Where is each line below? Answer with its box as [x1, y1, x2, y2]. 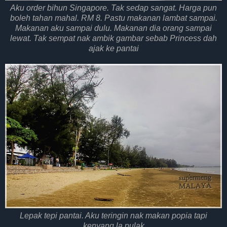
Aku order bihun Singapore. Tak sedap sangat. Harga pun [10, 3, 217, 12]
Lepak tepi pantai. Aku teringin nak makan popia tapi [20, 211, 207, 220]
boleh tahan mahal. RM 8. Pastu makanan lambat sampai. [10, 13, 217, 22]
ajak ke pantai [88, 44, 139, 53]
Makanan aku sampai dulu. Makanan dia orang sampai [15, 23, 212, 32]
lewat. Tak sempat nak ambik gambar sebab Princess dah [10, 33, 217, 43]
